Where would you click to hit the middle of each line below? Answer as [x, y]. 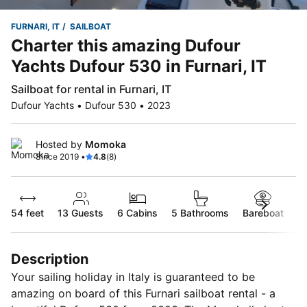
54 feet [27, 213]
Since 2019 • [61, 157]
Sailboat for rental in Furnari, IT [91, 89]
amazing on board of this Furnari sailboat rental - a [143, 293]
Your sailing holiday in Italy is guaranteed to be [133, 277]
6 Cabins [137, 213]
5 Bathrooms [200, 213]
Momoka [106, 144]
